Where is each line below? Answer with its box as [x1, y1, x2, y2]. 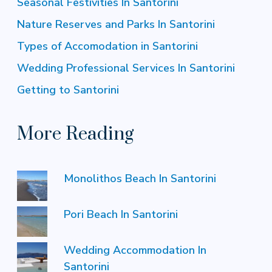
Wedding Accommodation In [64, 243, 206, 258]
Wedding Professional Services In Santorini [17, 61, 235, 76]
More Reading [17, 123, 134, 146]
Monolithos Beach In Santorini [64, 171, 216, 186]
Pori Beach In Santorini [64, 207, 178, 222]
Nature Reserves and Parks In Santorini [17, 17, 215, 32]
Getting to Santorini [17, 83, 119, 98]
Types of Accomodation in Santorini [17, 39, 198, 54]
